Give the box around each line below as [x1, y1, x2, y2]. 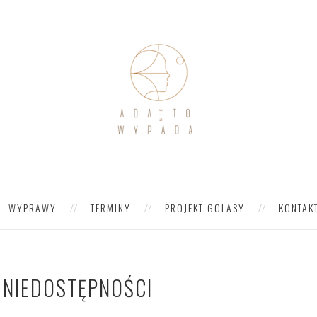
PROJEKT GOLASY [165, 200, 245, 215]
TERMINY [91, 200, 131, 215]
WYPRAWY [8, 200, 57, 215]
